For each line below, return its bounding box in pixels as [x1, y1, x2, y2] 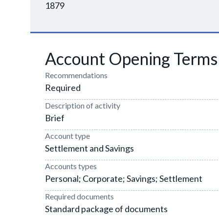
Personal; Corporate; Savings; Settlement [45, 173, 202, 184]
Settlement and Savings [45, 143, 134, 153]
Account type [45, 131, 90, 140]
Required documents [45, 192, 114, 201]
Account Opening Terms [45, 48, 218, 68]
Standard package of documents [45, 203, 168, 214]
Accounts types [45, 161, 97, 171]
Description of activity [45, 101, 120, 110]
